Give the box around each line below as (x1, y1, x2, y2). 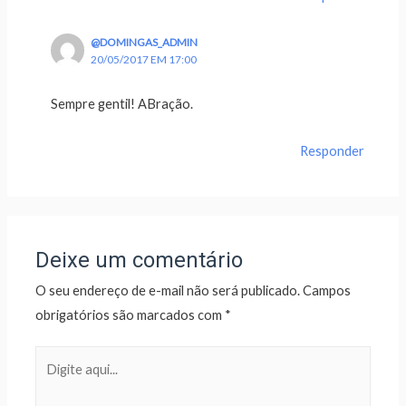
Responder (299, 143, 364, 159)
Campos (303, 282, 352, 298)
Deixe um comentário (35, 246, 244, 273)
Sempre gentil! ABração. (51, 95, 194, 111)
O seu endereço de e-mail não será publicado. (35, 282, 301, 298)
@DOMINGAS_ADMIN (90, 35, 198, 50)
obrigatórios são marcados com (35, 306, 226, 323)
